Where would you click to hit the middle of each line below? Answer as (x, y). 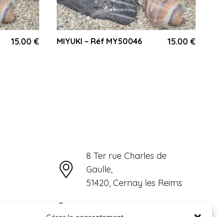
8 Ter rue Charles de (127, 156)
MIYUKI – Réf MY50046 (99, 41)
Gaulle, (100, 169)
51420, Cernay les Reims (134, 183)
